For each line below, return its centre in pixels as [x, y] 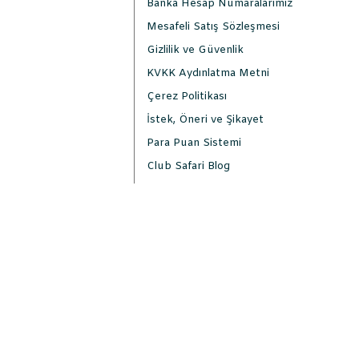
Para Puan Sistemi [194, 143]
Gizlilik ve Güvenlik [195, 50]
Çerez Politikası [187, 97]
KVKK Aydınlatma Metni [208, 73]
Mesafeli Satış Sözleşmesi [213, 27]
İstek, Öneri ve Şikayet [205, 120]
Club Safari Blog [188, 166]
